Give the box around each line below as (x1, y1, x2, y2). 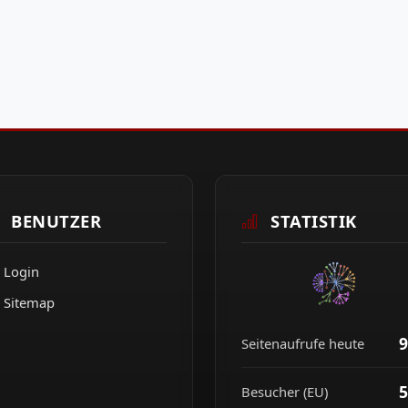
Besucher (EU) (241, 382, 328, 401)
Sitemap (4, 293, 55, 312)
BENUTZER (5, 209, 101, 233)
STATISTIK (265, 209, 357, 233)
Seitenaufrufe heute (241, 333, 364, 352)
